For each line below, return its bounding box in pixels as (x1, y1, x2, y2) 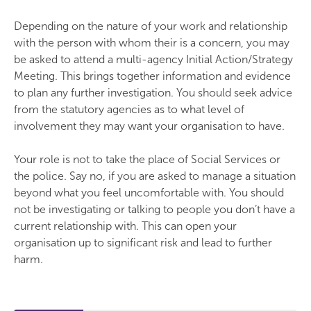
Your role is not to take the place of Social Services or (14, 153, 280, 166)
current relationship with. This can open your (14, 219, 237, 233)
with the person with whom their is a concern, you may (14, 36, 289, 49)
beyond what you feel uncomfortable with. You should (14, 186, 284, 199)
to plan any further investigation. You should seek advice (14, 86, 292, 99)
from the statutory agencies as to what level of (14, 103, 244, 116)
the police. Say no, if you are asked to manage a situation (14, 169, 296, 183)
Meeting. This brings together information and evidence (14, 69, 291, 83)
